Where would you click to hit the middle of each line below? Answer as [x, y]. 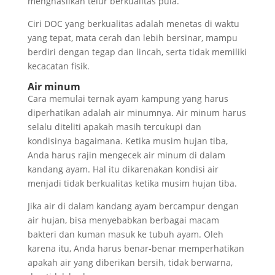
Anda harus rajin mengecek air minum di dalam [126, 155]
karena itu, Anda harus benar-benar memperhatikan [136, 249]
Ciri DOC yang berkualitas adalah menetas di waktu [133, 24]
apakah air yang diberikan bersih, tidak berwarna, [130, 263]
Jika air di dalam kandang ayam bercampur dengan [133, 206]
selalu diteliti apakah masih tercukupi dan [114, 127]
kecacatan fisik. [58, 66]
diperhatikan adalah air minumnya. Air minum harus [137, 113]
